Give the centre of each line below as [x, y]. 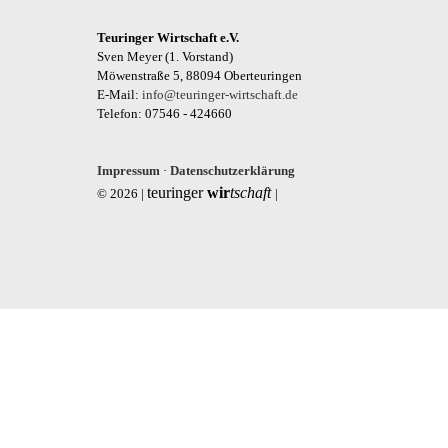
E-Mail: [119, 94]
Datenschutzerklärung [232, 170]
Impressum [128, 170]
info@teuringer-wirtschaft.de [220, 94]
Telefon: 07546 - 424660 [164, 113]
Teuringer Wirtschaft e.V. [168, 37]
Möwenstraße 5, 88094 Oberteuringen [199, 75]
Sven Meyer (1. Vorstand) [165, 56]
